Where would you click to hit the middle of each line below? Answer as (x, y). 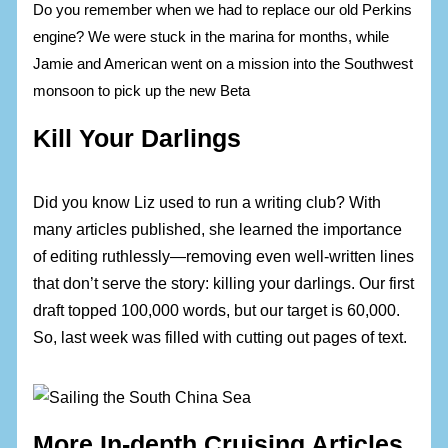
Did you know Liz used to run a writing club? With (207, 201)
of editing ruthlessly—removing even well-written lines (224, 255)
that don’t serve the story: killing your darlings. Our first (224, 282)
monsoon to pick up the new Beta (142, 91)
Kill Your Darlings (137, 138)
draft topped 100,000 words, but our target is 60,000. (217, 309)
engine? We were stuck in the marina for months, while (211, 37)
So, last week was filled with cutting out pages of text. (220, 336)
